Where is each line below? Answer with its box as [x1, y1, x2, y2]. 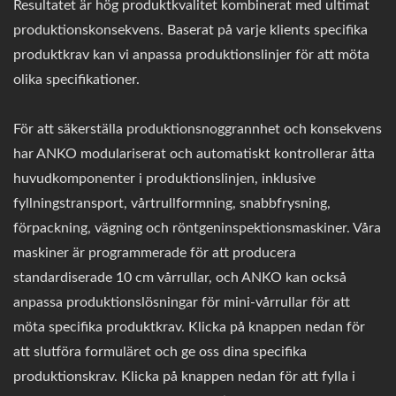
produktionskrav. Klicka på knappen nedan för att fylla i [13, 369, 355, 385]
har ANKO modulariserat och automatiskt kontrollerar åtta [13, 147, 375, 162]
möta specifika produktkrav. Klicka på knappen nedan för [13, 320, 365, 335]
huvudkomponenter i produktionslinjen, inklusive [13, 171, 316, 187]
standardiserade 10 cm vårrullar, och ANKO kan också [13, 270, 346, 286]
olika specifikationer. [13, 72, 140, 88]
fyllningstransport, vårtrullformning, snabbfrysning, [13, 196, 331, 211]
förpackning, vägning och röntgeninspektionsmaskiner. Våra [13, 221, 381, 236]
